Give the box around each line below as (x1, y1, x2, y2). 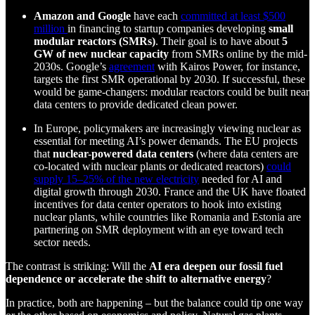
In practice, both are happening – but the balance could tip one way (6, 296, 303, 309)
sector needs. (34, 236, 91, 248)
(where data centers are (193, 147, 298, 160)
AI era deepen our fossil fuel (149, 259, 283, 272)
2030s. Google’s (34, 60, 109, 72)
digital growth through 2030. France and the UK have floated (34, 185, 306, 198)
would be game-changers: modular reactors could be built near (34, 85, 309, 98)
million (34, 22, 67, 34)
